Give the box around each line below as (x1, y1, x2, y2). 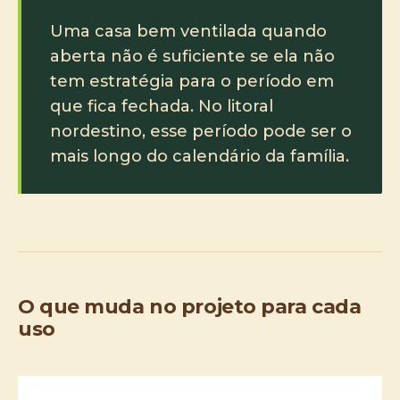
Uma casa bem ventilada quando (50, 21, 327, 41)
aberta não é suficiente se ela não (50, 46, 335, 66)
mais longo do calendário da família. (50, 146, 349, 166)
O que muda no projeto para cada (18, 295, 362, 319)
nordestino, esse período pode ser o (50, 121, 352, 141)
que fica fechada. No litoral (50, 96, 273, 116)
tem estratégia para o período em (50, 71, 334, 91)
